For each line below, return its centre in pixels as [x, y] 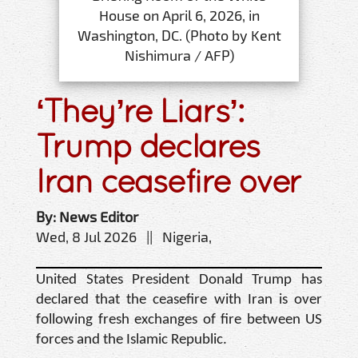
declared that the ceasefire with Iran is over [179, 300]
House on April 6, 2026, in [179, 15]
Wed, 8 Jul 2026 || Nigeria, [124, 236]
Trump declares [148, 145]
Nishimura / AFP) [179, 55]
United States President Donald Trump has [179, 280]
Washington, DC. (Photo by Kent [179, 35]
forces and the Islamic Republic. [131, 340]
